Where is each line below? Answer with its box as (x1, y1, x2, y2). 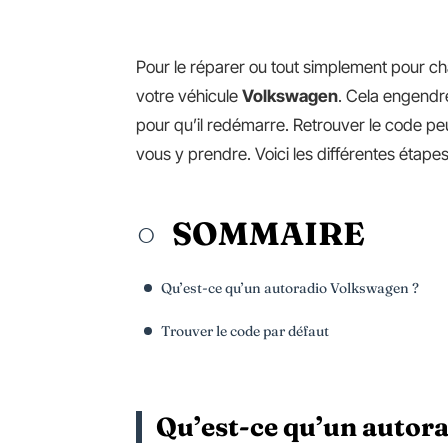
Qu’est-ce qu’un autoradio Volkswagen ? (161, 279, 419, 297)
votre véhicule (136, 86, 242, 106)
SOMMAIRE (172, 214, 365, 253)
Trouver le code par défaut (161, 322, 329, 340)
